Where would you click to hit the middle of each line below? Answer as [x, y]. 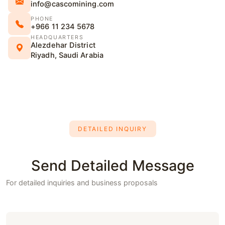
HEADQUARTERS [57, 37]
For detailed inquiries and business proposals [82, 183]
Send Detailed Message [113, 166]
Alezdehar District [63, 45]
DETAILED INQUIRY [113, 129]
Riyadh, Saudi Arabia [67, 55]
